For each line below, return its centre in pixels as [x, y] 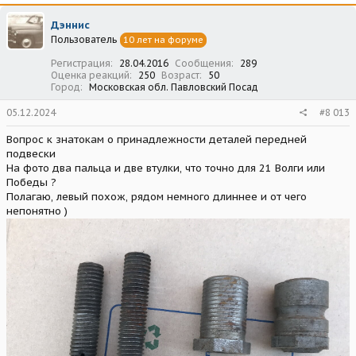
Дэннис [70, 25]
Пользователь [84, 39]
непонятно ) [37, 211]
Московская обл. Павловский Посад [174, 87]
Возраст [180, 75]
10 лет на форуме [163, 39]
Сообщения [203, 63]
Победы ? [31, 182]
